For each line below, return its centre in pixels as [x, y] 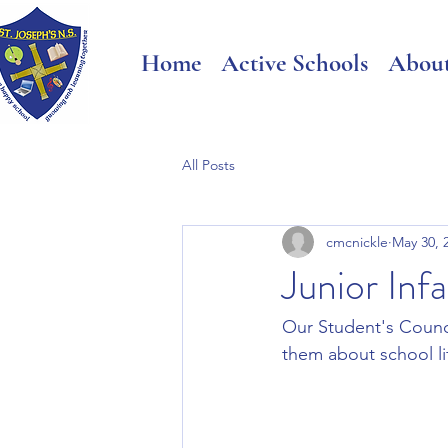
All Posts [208, 164]
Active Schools [294, 63]
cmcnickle [357, 241]
